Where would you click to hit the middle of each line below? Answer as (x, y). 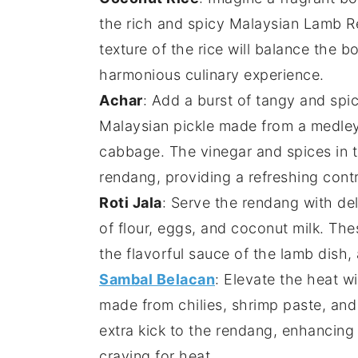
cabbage (130, 152)
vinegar (226, 152)
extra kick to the (157, 331)
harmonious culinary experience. (212, 75)
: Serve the (202, 203)
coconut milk (275, 229)
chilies (201, 305)
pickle (194, 126)
